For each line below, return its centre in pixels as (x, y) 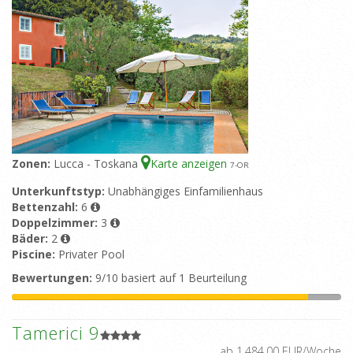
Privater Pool (91, 255)
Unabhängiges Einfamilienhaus (186, 191)
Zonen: (33, 164)
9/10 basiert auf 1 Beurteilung (169, 278)
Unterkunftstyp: (60, 191)
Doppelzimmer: (56, 223)
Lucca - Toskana (97, 164)
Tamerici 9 (56, 333)
